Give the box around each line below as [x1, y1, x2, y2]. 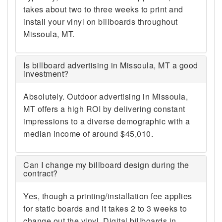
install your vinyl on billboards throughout [23, 16, 178, 27]
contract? [23, 167, 58, 179]
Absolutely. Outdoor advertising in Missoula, [23, 91, 188, 102]
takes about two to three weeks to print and [23, 3, 183, 15]
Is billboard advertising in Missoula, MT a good [23, 59, 198, 71]
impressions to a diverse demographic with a [23, 115, 190, 127]
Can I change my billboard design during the [23, 159, 189, 170]
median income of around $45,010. [23, 128, 153, 139]
